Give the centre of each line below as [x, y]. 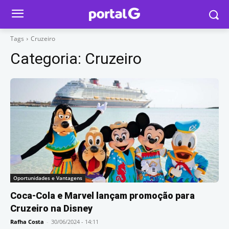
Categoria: [48, 59]
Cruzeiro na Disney [51, 208]
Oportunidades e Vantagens [48, 178]
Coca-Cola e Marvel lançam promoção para [102, 196]
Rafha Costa [27, 222]
